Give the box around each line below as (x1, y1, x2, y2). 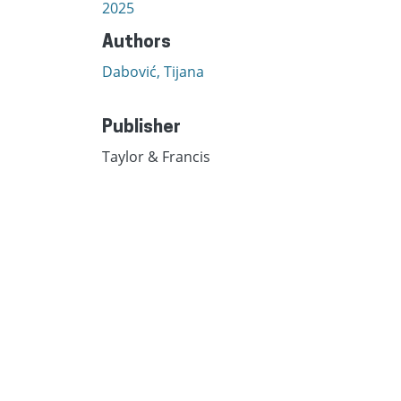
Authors (102, 34, 171, 53)
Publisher (102, 119, 181, 138)
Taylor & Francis (102, 147, 210, 167)
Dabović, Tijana (102, 62, 204, 82)
